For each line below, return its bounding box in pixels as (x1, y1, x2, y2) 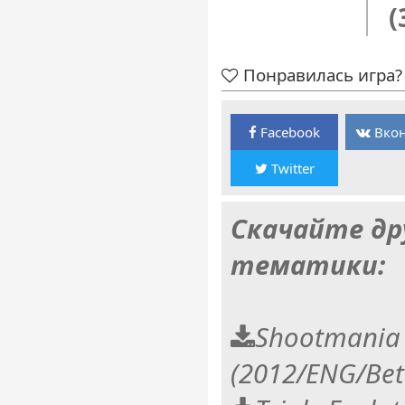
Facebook (257, 123, 320, 141)
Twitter (267, 159, 315, 177)
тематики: (231, 247, 385, 283)
